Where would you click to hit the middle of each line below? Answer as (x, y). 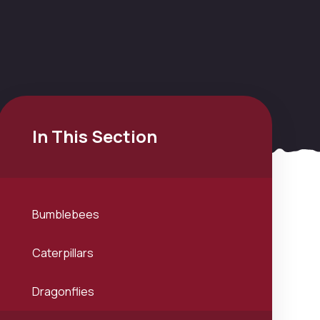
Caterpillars (62, 253)
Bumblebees (65, 214)
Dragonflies (63, 291)
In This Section (94, 136)
